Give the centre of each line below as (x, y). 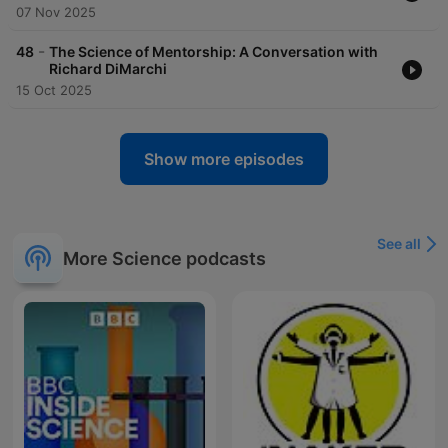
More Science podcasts (164, 258)
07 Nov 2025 (56, 12)
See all (399, 244)
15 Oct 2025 (54, 90)
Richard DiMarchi (108, 69)
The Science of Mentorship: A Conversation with (213, 52)
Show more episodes (224, 159)
